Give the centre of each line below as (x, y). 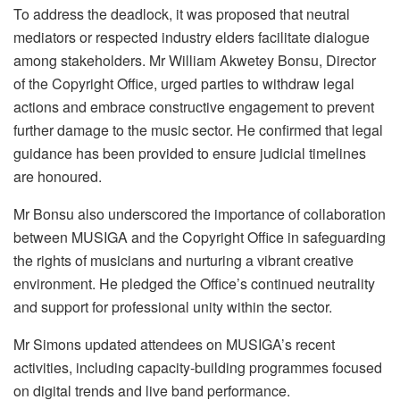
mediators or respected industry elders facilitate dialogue (192, 37)
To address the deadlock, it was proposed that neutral (182, 14)
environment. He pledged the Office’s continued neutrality (194, 284)
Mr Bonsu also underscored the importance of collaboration (200, 214)
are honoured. (58, 177)
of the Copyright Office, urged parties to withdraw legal (184, 84)
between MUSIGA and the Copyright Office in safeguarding (200, 237)
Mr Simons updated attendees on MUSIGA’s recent (174, 345)
